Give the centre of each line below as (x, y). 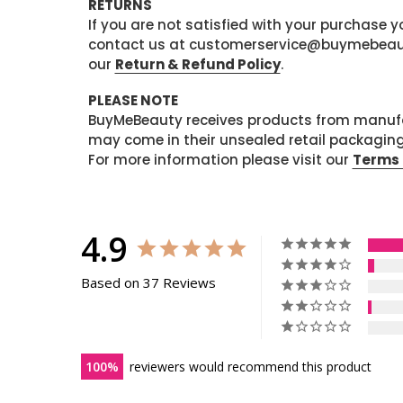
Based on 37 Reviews (148, 282)
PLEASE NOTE (133, 100)
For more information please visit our (220, 159)
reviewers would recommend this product (251, 366)
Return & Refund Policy (197, 64)
